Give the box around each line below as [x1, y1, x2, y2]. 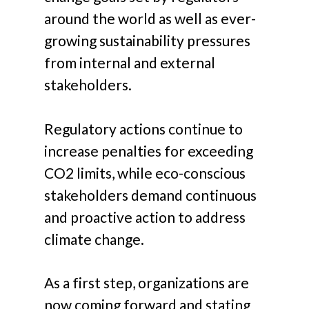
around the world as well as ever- [44, 10, 257, 28]
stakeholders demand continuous [44, 186, 257, 203]
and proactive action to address [44, 208, 246, 226]
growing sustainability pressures [44, 32, 251, 50]
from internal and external [44, 54, 216, 72]
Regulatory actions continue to [44, 119, 243, 137]
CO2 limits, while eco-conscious [44, 163, 246, 181]
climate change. [44, 230, 145, 248]
